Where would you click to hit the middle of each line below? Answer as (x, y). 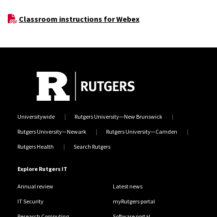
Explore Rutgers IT (42, 169)
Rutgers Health (35, 146)
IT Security (30, 201)
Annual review (35, 186)
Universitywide (36, 116)
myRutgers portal (134, 201)
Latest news (127, 186)
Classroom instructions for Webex (79, 19)
